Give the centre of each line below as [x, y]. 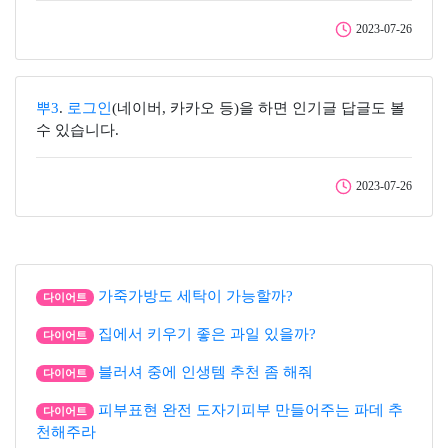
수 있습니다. [77, 130]
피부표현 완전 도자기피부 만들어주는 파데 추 [250, 410]
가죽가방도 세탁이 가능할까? [195, 296]
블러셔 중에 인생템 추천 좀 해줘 [205, 372]
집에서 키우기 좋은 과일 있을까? [206, 334]
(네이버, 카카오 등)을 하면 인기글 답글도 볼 [258, 108]
